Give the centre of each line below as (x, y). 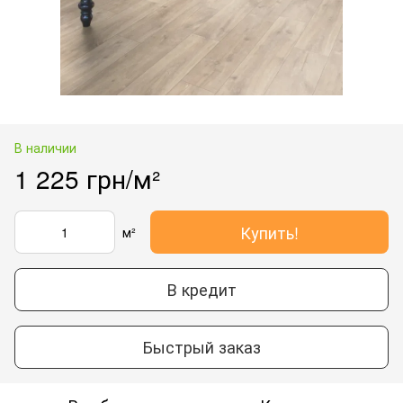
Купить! (269, 232)
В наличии (45, 147)
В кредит (201, 289)
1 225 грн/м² (87, 178)
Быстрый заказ (201, 347)
